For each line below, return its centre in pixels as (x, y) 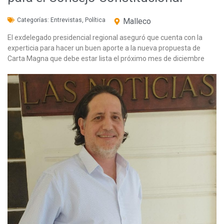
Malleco (137, 21)
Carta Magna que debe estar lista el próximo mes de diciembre (106, 58)
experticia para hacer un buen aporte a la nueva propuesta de (104, 48)
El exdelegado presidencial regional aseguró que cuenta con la (105, 37)
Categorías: (34, 20)
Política (95, 20)
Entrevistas (66, 20)
